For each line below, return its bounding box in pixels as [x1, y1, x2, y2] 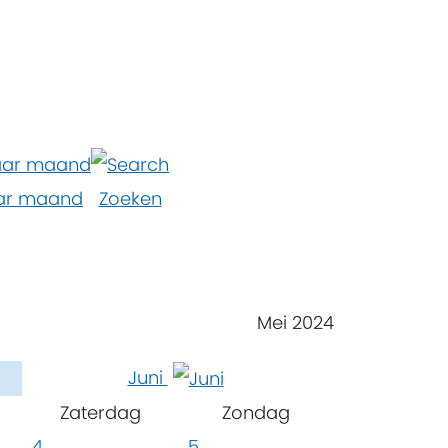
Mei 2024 [257, 309, 334, 335]
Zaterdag [59, 399, 141, 425]
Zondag [222, 399, 290, 425]
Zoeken [98, 185, 162, 211]
